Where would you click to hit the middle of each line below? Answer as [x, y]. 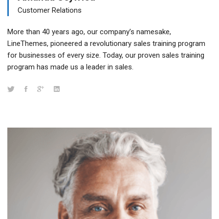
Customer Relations [50, 10]
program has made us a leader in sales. [70, 67]
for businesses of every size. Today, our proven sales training [106, 55]
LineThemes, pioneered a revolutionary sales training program [106, 43]
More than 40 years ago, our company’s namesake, [89, 32]
